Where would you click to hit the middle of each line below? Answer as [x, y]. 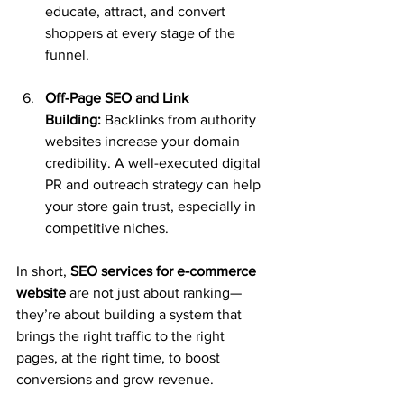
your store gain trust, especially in [152, 206]
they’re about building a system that [131, 314]
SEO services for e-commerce [165, 271]
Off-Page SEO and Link [119, 98]
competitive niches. [107, 228]
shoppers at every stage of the [142, 33]
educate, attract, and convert [137, 11]
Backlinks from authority [180, 119]
